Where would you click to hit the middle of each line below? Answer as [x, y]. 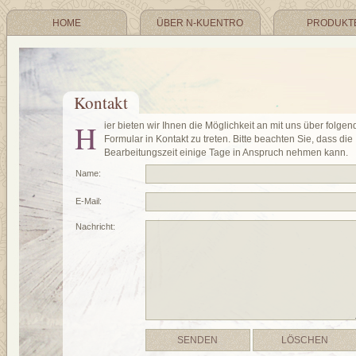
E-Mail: [89, 201]
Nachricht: [95, 226]
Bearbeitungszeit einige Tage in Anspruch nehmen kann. [226, 153]
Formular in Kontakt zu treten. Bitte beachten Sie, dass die [228, 139]
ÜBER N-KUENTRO [200, 23]
